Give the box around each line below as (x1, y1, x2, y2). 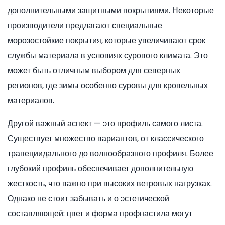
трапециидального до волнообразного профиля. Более (8, 148, 213, 160)
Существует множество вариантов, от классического (8, 133, 204, 145)
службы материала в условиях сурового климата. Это (8, 50, 208, 62)
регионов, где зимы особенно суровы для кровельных (8, 80, 208, 92)
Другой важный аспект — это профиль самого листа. (8, 118, 203, 130)
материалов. (8, 95, 54, 107)
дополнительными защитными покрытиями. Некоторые (8, 5, 214, 17)
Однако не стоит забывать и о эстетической (8, 193, 169, 205)
